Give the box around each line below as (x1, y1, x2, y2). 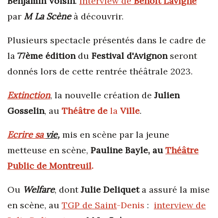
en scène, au (7, 200, 62, 211)
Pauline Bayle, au (91, 145, 165, 156)
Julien (154, 90, 180, 101)
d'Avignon (127, 50, 167, 62)
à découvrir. (71, 11, 124, 22)
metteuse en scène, (7, 145, 91, 156)
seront (167, 50, 197, 62)
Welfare (23, 184, 54, 196)
